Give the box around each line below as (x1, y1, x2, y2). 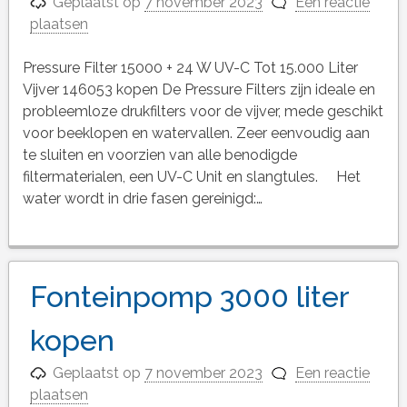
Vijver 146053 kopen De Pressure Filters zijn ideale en (22, 80, 375, 98)
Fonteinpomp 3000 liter (29, 279, 349, 313)
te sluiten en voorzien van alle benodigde (22, 145, 297, 164)
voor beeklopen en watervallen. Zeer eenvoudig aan (22, 124, 370, 142)
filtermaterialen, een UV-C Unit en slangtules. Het (22, 167, 361, 185)
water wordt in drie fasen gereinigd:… (22, 189, 263, 207)
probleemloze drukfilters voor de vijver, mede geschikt (22, 102, 383, 120)
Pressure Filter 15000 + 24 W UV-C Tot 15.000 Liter (22, 58, 358, 76)
